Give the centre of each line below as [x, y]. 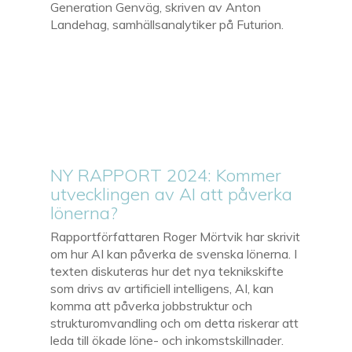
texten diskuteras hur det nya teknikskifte [167, 271]
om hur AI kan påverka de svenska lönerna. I [174, 253]
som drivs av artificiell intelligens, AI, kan [162, 288]
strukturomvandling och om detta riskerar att [175, 323]
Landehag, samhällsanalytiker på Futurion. [167, 24]
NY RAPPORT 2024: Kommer [166, 175]
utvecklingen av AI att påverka [172, 194]
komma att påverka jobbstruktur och [152, 305]
